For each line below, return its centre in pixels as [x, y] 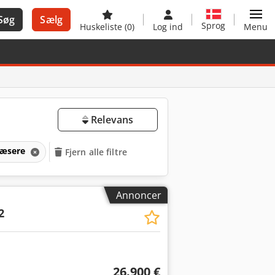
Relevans [111, 120]
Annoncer [139, 195]
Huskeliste [102, 27]
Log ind [168, 27]
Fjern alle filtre [96, 152]
